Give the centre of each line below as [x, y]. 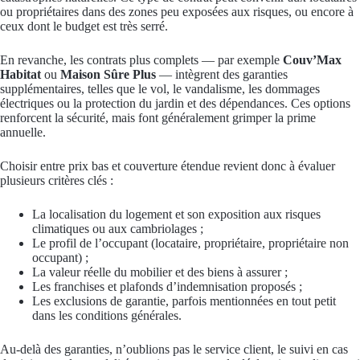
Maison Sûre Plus [108, 75]
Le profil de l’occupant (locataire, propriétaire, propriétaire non [190, 243]
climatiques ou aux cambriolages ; [118, 229]
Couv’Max [312, 60]
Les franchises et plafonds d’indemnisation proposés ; [167, 287]
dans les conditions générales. [107, 316]
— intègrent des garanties [222, 75]
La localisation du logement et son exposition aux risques [176, 215]
